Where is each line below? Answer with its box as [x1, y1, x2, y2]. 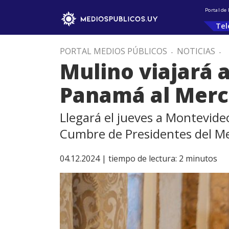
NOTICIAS [177, 45, 215, 57]
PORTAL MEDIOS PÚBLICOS [60, 45, 167, 57]
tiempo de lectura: [108, 153, 177, 164]
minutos [186, 153, 217, 164]
